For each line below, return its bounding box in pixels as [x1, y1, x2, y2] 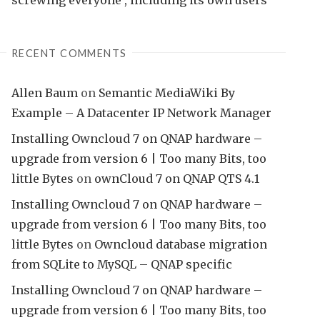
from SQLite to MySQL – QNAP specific [11, 256, 232, 271]
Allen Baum [11, 85, 78, 100]
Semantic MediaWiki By [99, 85, 235, 100]
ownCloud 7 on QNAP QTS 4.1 [94, 171, 259, 186]
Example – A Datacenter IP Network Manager [11, 105, 271, 120]
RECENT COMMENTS [11, 46, 127, 59]
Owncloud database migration [94, 236, 267, 251]
